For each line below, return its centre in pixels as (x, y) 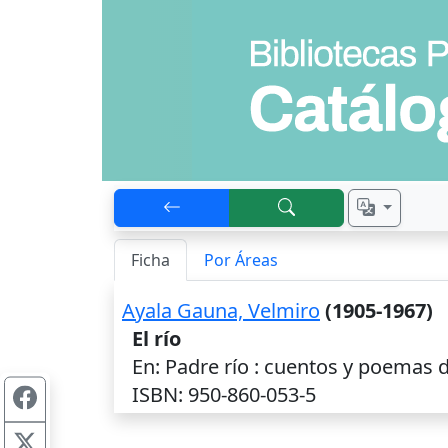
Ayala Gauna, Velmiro (221, 310)
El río (156, 338)
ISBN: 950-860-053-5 (219, 394)
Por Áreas (241, 260)
